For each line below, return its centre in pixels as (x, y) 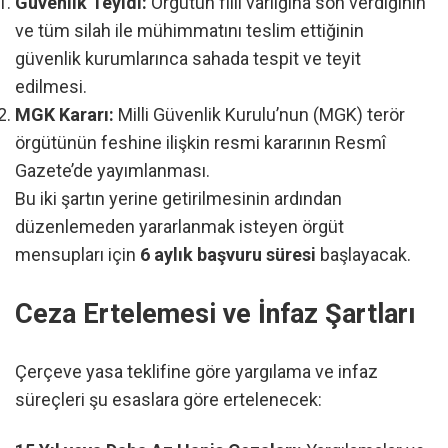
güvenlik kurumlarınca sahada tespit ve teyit (188, 59)
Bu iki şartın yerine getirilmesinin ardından (178, 199)
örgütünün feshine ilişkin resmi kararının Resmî (200, 143)
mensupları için (77, 255)
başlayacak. (363, 255)
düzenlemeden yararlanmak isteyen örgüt (179, 227)
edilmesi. (51, 87)
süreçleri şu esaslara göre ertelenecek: (168, 400)
